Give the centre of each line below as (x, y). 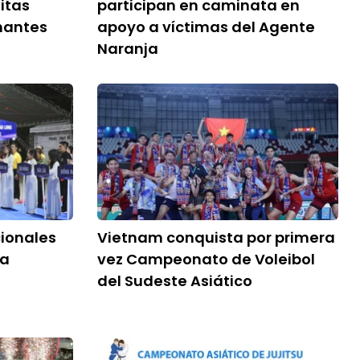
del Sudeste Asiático (175, 281)
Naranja (128, 49)
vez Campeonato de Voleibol (206, 259)
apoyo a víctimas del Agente (206, 27)
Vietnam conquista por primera (216, 237)
